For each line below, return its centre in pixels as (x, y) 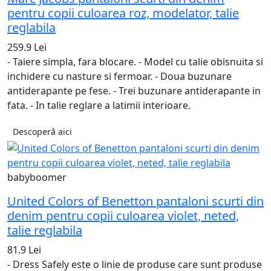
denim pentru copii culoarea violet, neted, (123, 216)
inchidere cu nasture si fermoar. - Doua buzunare (119, 77)
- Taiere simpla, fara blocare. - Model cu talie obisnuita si (135, 62)
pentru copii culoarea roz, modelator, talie (123, 13)
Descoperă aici (42, 132)
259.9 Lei (27, 47)
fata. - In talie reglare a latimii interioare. (99, 106)
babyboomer (37, 178)
